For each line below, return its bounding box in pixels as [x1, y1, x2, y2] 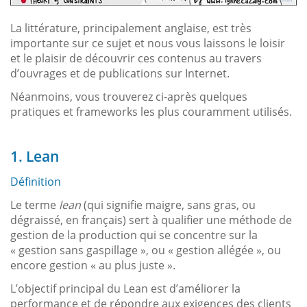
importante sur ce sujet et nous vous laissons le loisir [10, 36, 285, 51]
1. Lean [10, 147, 59, 167]
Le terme [10, 197, 59, 213]
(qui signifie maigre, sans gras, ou [81, 197, 256, 213]
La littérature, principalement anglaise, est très [10, 21, 251, 36]
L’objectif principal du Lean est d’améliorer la [10, 281, 241, 297]
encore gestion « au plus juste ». [10, 258, 175, 273]
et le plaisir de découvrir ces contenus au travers [10, 51, 262, 66]
